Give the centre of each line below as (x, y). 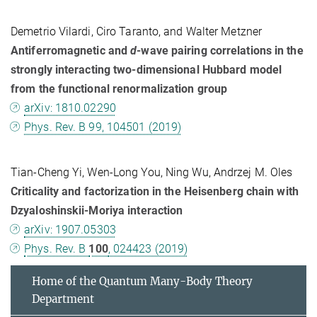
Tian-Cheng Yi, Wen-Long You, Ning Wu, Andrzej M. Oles (152, 173)
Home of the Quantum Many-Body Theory (142, 282)
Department (63, 299)
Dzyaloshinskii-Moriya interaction (97, 211)
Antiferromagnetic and (71, 51)
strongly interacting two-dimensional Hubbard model (146, 70)
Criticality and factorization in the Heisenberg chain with (155, 192)
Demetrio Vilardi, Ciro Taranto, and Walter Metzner (136, 32)
